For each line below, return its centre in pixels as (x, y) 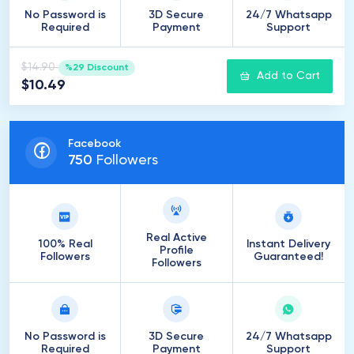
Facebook (94, 144)
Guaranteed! (289, 257)
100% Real (65, 244)
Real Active (176, 238)
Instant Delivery (289, 244)
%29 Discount (96, 68)
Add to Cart (288, 76)
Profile (176, 250)
